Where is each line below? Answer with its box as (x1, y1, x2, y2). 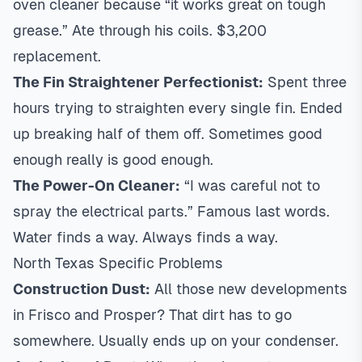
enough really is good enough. (13, 151, 213, 168)
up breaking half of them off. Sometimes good (13, 125, 322, 142)
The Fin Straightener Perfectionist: (13, 74, 263, 90)
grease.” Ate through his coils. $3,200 (13, 22, 267, 39)
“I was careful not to (180, 177, 320, 194)
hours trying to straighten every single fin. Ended (13, 99, 343, 116)
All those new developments (150, 280, 347, 297)
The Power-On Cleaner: (13, 177, 180, 194)
